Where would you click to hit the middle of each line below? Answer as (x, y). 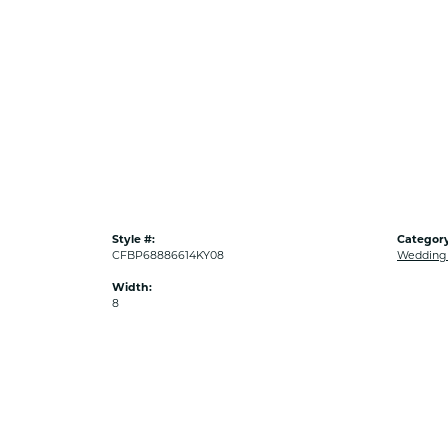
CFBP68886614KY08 (168, 255)
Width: (132, 287)
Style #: (133, 239)
